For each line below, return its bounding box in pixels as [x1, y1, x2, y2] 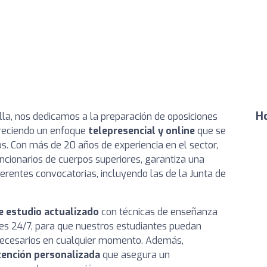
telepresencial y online [88, 125, 195, 137]
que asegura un [100, 249, 170, 261]
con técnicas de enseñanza [99, 206, 218, 218]
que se [195, 125, 226, 137]
